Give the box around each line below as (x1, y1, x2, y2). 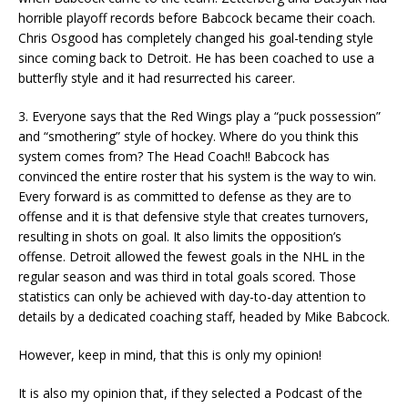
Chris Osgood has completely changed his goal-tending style (18, 29, 373, 46)
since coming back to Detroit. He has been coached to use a (18, 49, 374, 66)
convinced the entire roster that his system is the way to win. (18, 168, 376, 185)
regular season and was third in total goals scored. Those (18, 268, 356, 285)
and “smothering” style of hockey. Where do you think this (18, 127, 359, 145)
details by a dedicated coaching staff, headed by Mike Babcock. (18, 308, 390, 325)
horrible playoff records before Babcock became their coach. (18, 9, 375, 26)
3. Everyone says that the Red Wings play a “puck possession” (18, 107, 381, 125)
